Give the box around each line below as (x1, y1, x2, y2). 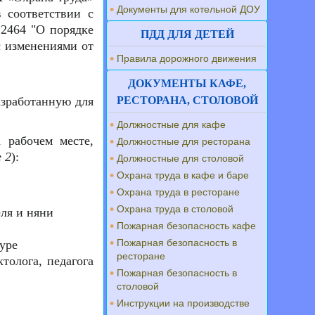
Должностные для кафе (117, 119, 226, 130)
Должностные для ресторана (117, 136, 251, 147)
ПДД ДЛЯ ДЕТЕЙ (140, 28, 234, 40)
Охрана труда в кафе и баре (117, 169, 250, 181)
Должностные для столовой (117, 153, 245, 164)
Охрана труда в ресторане (117, 186, 240, 198)
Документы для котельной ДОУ (117, 4, 261, 15)
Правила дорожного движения (117, 53, 257, 64)
